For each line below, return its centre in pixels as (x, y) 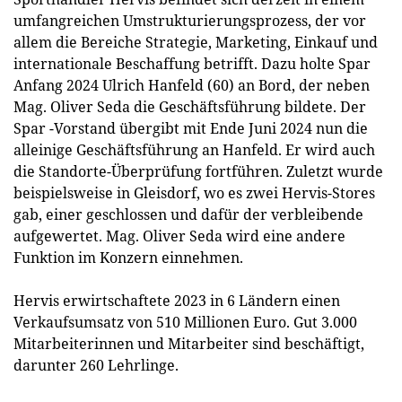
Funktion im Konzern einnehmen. (128, 258)
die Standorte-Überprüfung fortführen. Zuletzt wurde (198, 171)
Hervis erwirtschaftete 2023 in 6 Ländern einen (177, 301)
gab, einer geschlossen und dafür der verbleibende (188, 214)
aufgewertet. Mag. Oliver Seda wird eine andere (179, 236)
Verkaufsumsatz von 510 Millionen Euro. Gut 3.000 (185, 322)
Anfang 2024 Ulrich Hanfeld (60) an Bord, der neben (192, 85)
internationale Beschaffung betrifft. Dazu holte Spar (192, 64)
